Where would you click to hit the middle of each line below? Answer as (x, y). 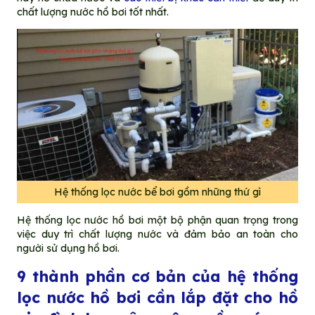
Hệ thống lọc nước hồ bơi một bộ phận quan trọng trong (157, 220)
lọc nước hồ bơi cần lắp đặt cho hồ (157, 297)
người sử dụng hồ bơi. (68, 249)
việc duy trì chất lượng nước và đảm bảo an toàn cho (157, 234)
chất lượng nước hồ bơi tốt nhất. (92, 12)
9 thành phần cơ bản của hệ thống (157, 276)
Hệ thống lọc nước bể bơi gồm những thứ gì (157, 192)
